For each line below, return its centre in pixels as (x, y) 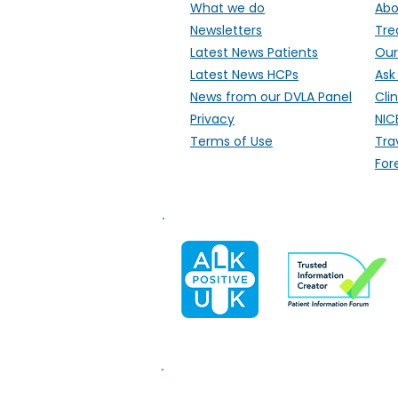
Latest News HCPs (244, 75)
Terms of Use (231, 141)
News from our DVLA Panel (271, 97)
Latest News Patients (254, 52)
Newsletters (226, 30)
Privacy (212, 119)
